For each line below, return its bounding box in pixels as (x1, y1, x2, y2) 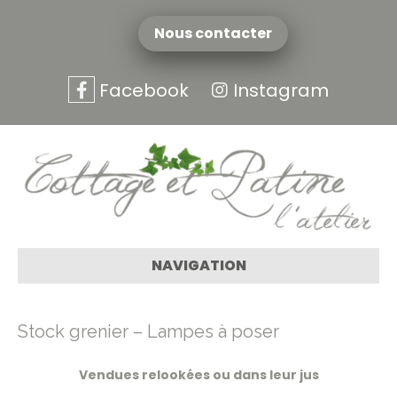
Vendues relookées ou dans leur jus (78, 365, 319, 384)
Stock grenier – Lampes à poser (18, 320, 279, 342)
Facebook (95, 78, 189, 103)
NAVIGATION (151, 254, 246, 276)
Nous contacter (152, 23, 270, 43)
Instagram (233, 78, 329, 103)
